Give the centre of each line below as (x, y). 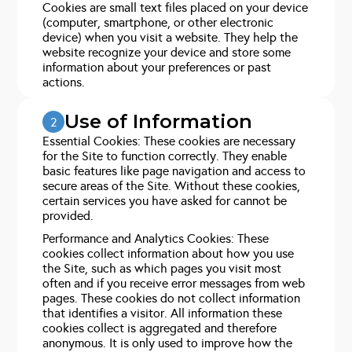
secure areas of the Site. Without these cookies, (172, 186)
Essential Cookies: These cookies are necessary (169, 141)
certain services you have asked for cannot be (165, 201)
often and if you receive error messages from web (174, 283)
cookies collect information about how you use (169, 253)
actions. (64, 82)
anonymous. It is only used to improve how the (168, 343)
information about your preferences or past (157, 67)
